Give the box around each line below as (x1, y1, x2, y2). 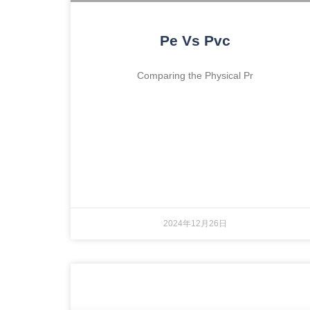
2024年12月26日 (163, 219, 227, 229)
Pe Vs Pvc (160, 33, 230, 49)
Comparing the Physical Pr (137, 70, 253, 82)
